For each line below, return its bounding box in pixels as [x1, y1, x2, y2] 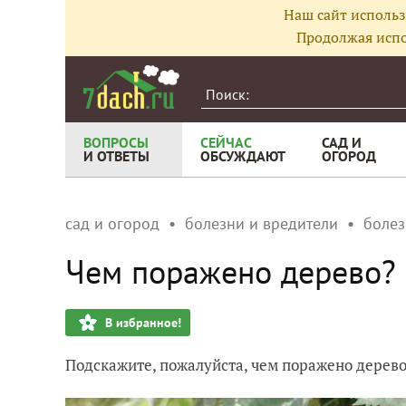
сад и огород [65, 213, 159, 234]
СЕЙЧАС [200, 133, 252, 151]
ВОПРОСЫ [83, 133, 149, 151]
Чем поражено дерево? [65, 250, 396, 293]
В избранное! [105, 314, 181, 331]
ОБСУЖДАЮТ [200, 147, 285, 165]
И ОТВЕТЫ [83, 147, 150, 165]
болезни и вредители [185, 213, 338, 234]
